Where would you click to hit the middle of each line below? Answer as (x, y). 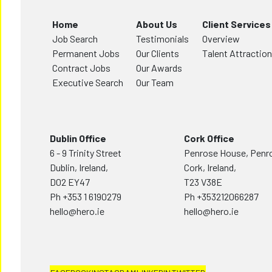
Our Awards (159, 165)
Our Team (155, 179)
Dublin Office (78, 235)
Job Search (75, 136)
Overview (221, 136)
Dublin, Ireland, (79, 264)
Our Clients (158, 150)
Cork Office (209, 235)
